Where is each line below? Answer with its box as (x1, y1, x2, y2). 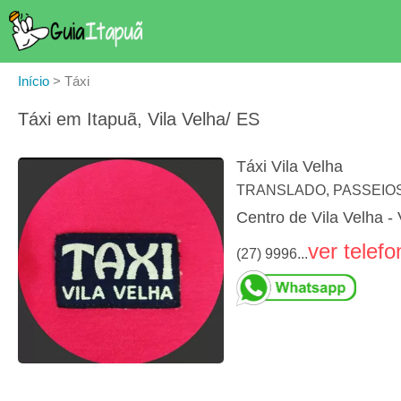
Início (18, 73, 49, 89)
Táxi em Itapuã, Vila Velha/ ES (18, 109, 260, 129)
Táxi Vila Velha (236, 158, 343, 176)
